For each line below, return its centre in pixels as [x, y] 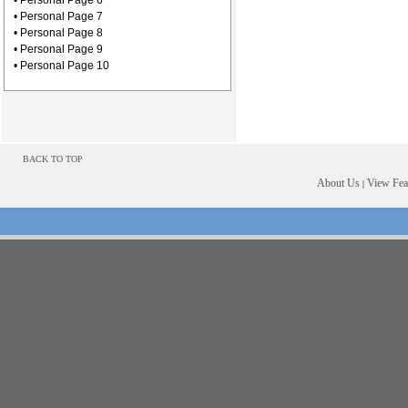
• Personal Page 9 [58, 49]
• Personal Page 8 [58, 33]
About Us [338, 183]
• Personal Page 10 [61, 66]
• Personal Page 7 [58, 16]
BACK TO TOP [53, 159]
